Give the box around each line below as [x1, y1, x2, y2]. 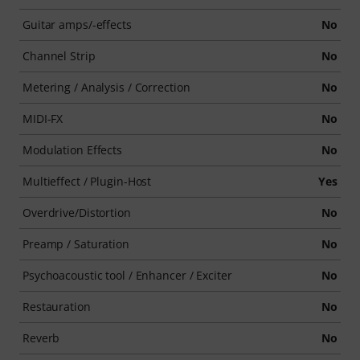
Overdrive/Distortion [22, 205, 131, 220]
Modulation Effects [22, 142, 123, 157]
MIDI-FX [22, 111, 63, 126]
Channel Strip [22, 48, 96, 63]
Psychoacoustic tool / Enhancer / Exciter [22, 268, 232, 283]
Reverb [22, 330, 60, 346]
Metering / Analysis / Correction [22, 80, 190, 95]
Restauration [22, 299, 91, 314]
